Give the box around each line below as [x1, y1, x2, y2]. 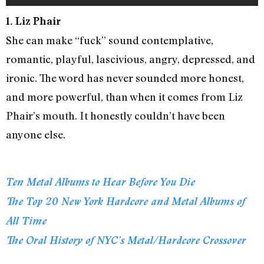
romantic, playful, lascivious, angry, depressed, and [6, 52, 255, 66]
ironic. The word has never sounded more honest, [6, 71, 244, 85]
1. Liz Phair [6, 15, 61, 28]
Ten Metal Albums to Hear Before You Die [6, 175, 195, 188]
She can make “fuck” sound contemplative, [6, 34, 213, 47]
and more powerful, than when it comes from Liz [6, 90, 243, 104]
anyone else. [6, 128, 65, 141]
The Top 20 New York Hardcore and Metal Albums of [6, 194, 245, 207]
